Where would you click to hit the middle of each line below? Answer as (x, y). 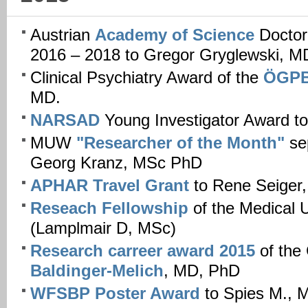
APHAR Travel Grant (112, 185)
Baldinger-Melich (97, 271)
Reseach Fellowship (112, 208)
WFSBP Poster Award (118, 293)
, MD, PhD (202, 271)
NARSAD (67, 120)
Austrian (63, 35)
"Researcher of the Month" (180, 143)
